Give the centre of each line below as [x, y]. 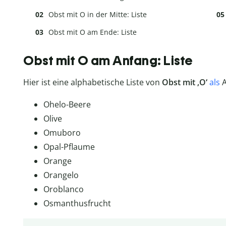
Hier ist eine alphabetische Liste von [93, 82]
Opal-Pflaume [69, 147]
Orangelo [61, 175]
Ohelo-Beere [67, 104]
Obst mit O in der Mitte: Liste [98, 15]
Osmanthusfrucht [77, 203]
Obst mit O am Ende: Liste [93, 32]
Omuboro [62, 132]
